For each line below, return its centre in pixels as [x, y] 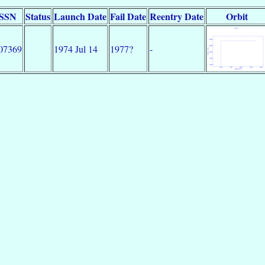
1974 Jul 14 [76, 49]
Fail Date [128, 16]
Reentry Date [177, 16]
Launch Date [80, 16]
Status [38, 16]
